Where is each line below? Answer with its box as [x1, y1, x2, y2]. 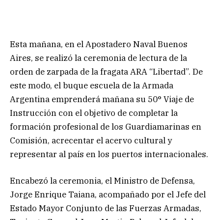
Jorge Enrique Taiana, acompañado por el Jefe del [10, 189, 206, 200]
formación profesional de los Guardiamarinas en [10, 121, 201, 132]
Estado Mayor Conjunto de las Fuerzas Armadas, [10, 202, 201, 214]
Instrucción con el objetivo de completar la [10, 107, 178, 118]
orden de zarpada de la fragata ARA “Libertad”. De [10, 66, 203, 77]
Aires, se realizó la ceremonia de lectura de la [10, 52, 187, 63]
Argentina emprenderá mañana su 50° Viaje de [10, 93, 194, 105]
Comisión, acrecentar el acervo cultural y [10, 135, 172, 146]
